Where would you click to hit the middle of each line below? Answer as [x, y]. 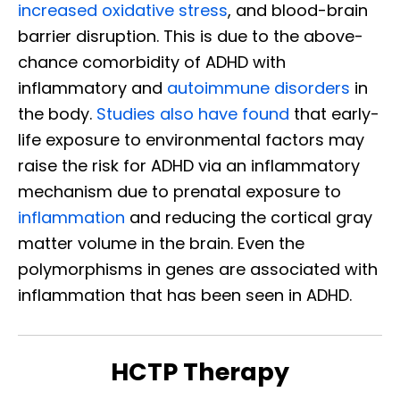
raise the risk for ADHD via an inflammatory [189, 166]
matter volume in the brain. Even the [161, 244]
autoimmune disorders [258, 88]
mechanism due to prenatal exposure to [179, 192]
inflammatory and [92, 88]
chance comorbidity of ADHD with [152, 62]
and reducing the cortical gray [249, 218]
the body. [57, 114]
